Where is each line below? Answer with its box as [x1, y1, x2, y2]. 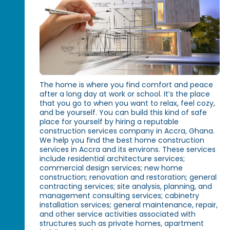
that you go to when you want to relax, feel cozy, [40, 98, 216, 109]
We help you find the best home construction [40, 135, 205, 146]
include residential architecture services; [40, 154, 185, 164]
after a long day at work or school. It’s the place [40, 89, 210, 100]
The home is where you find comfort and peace [40, 80, 214, 90]
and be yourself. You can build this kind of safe [40, 107, 207, 118]
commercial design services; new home [40, 163, 183, 174]
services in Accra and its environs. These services [40, 144, 216, 155]
